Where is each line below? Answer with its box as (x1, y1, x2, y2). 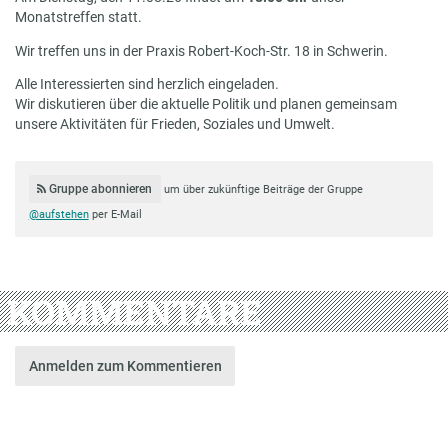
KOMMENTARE (6, 288, 262, 334)
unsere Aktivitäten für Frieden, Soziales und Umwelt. (15, 116, 335, 133)
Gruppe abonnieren (46, 181, 153, 196)
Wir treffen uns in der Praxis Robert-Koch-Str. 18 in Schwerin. (15, 42, 388, 59)
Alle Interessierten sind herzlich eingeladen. (15, 76, 279, 93)
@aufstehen (28, 208, 89, 222)
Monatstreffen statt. (15, 8, 142, 25)
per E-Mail (88, 208, 142, 222)
